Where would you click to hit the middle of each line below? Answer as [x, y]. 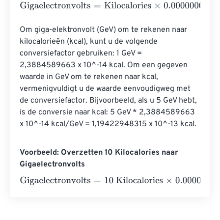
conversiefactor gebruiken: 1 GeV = [82, 54]
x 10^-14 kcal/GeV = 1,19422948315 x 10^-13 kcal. [108, 124]
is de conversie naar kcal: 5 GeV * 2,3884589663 [108, 112]
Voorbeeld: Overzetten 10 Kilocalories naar [99, 153]
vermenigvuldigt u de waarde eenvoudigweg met [106, 89]
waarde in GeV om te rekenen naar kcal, [90, 77]
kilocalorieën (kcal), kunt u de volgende [90, 42]
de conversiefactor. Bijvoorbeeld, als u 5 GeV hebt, [109, 101]
